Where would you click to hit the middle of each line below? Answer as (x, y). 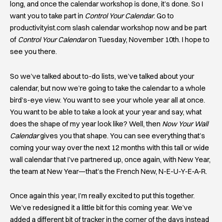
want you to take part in (47, 16)
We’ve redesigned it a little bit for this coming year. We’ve (101, 208)
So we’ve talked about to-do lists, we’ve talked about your (102, 76)
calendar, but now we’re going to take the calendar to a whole (108, 88)
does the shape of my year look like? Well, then (86, 124)
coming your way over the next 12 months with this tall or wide (110, 147)
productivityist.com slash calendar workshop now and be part (108, 28)
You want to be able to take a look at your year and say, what (106, 112)
